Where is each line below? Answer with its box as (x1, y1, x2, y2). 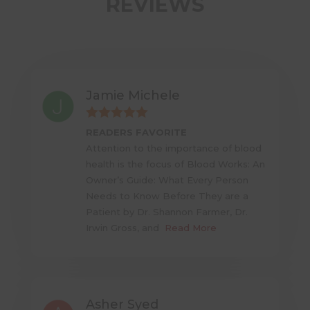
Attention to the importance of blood (86, 143, 262, 154)
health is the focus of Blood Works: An (86, 158, 266, 170)
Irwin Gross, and (86, 222, 165, 234)
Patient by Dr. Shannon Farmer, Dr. (86, 206, 248, 218)
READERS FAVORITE (86, 127, 188, 138)
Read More (165, 222, 217, 234)
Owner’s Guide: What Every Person (86, 174, 249, 186)
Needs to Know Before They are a (86, 190, 249, 202)
